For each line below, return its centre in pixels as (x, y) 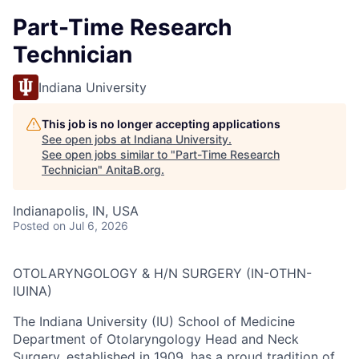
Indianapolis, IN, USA (76, 211)
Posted (31, 226)
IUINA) (32, 291)
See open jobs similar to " (109, 154)
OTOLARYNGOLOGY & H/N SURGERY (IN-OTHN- (162, 273)
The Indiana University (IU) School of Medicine (154, 321)
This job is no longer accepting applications (161, 124)
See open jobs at (88, 139)
